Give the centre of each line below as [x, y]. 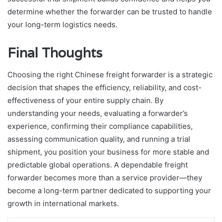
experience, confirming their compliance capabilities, [100, 126]
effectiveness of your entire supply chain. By [85, 101]
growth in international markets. [63, 204]
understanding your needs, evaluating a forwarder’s [98, 113]
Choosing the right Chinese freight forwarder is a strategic [110, 75]
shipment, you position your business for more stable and [108, 152]
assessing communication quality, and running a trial [99, 139]
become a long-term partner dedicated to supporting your [109, 191]
